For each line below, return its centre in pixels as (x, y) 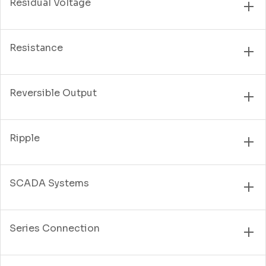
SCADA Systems (49, 183)
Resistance (36, 47)
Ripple (25, 138)
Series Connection (55, 228)
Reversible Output (53, 93)
